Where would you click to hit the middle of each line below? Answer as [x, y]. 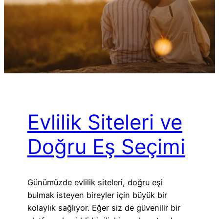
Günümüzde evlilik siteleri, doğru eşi [95, 182]
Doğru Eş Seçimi [106, 147]
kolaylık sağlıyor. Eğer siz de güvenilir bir [104, 208]
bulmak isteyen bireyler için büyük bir [97, 195]
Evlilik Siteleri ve [105, 122]
